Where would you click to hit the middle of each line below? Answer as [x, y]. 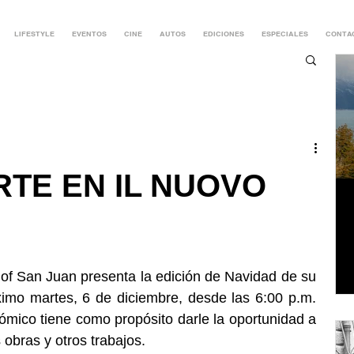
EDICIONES [223, 34]
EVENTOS [89, 34]
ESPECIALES [284, 34]
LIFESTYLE [34, 34]
